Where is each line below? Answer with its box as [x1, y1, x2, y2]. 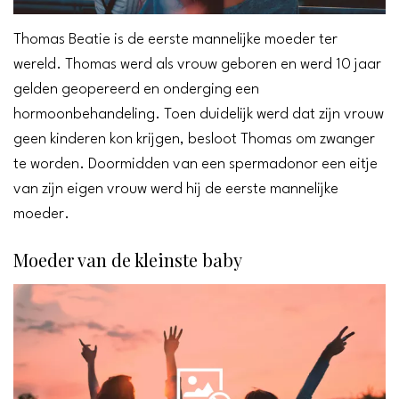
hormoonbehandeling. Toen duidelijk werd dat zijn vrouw [13, 106, 384, 122]
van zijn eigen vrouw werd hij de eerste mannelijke [13, 181, 338, 197]
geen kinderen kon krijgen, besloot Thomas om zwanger [13, 131, 375, 147]
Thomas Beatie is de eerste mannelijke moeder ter [13, 31, 338, 47]
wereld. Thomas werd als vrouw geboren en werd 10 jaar [13, 56, 381, 72]
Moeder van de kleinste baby [13, 247, 242, 272]
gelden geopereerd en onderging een [13, 81, 259, 97]
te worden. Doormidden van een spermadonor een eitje [13, 156, 378, 172]
